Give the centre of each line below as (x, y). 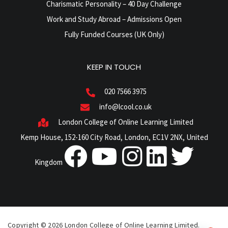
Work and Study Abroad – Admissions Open (114, 19)
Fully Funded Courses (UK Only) (114, 35)
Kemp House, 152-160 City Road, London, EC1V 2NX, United (114, 137)
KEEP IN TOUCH (114, 67)
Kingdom (49, 162)
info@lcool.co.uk (125, 107)
